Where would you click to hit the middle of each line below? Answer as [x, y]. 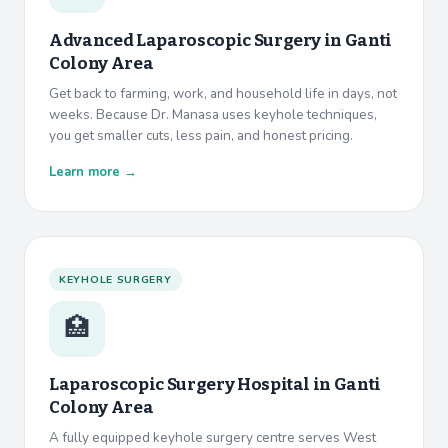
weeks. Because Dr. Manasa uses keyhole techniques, [213, 115]
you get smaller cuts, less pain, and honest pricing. [201, 136]
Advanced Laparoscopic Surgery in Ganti [221, 41]
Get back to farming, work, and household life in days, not [223, 94]
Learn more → [93, 172]
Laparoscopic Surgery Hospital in [191, 385]
